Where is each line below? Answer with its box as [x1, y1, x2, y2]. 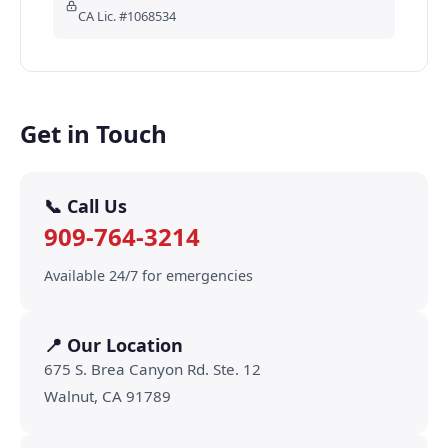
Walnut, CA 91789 [44, 386, 171, 407]
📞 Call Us [44, 194, 127, 219]
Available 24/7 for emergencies [44, 266, 253, 286]
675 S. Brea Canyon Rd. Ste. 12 [44, 359, 261, 380]
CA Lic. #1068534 [77, 7, 176, 26]
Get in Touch [20, 117, 167, 151]
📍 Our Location [44, 333, 183, 358]
